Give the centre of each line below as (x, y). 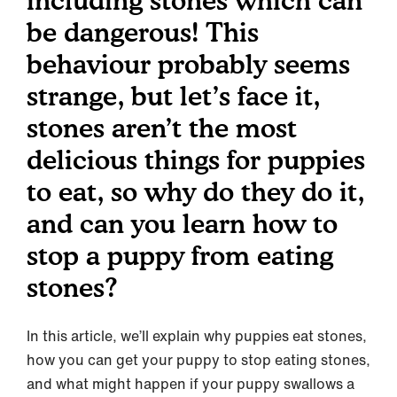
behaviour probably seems (188, 64)
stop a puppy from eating (180, 255)
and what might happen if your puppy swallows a (191, 384)
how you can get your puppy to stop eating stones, (198, 360)
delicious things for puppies (196, 160)
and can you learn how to (182, 223)
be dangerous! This (143, 32)
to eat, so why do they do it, (195, 191)
